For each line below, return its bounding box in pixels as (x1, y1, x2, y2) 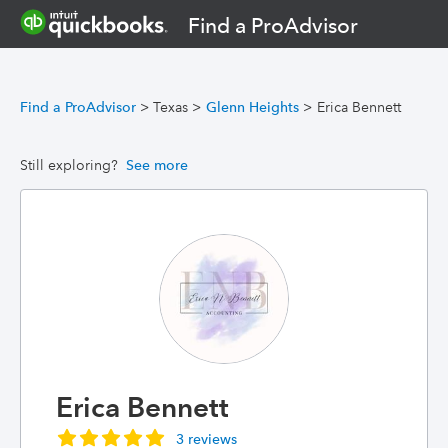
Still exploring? (20, 156, 118, 174)
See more (126, 156, 188, 174)
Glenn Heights (206, 98, 299, 116)
